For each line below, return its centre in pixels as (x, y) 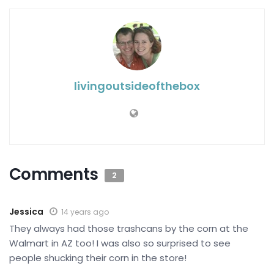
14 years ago (85, 212)
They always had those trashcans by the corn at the (129, 229)
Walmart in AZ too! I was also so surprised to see (120, 243)
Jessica (26, 212)
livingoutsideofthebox (137, 86)
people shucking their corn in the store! (98, 258)
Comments (56, 175)
